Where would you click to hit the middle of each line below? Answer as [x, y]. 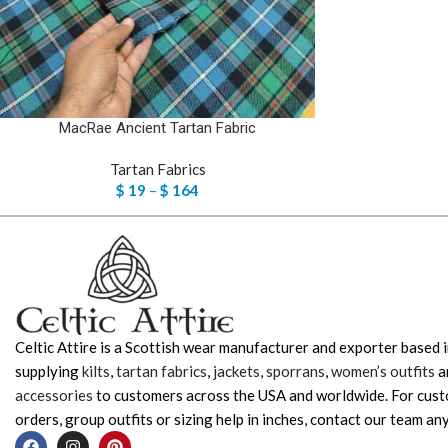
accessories [54, 395]
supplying [48, 371]
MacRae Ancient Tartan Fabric [157, 128]
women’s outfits [383, 371]
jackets [236, 371]
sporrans [295, 371]
